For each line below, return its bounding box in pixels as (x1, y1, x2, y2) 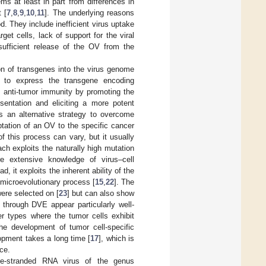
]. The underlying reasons (45, 8, 135, 17)
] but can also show (66, 188, 135, 198)
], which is (99, 233, 135, 243)
